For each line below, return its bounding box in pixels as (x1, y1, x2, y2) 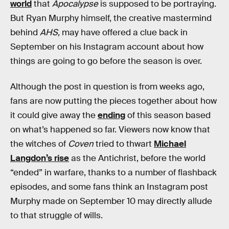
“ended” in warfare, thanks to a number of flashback (10, 167, 217, 178)
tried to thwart (94, 138, 154, 149)
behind (10, 27, 40, 38)
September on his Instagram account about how (10, 41, 203, 52)
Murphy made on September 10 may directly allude (10, 195, 212, 207)
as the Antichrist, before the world (69, 152, 205, 164)
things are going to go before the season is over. (10, 56, 202, 66)
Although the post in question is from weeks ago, (10, 81, 204, 92)
